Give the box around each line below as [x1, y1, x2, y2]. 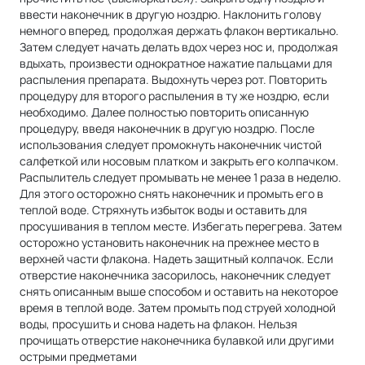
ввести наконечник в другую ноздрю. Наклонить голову [20, 7, 321, 22]
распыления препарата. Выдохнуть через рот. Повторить [20, 72, 327, 87]
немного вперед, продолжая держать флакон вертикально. [20, 23, 339, 38]
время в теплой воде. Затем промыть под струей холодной [20, 300, 336, 315]
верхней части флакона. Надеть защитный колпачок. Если [20, 251, 333, 266]
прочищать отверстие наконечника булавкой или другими [20, 332, 334, 348]
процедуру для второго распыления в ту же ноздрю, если [20, 88, 329, 103]
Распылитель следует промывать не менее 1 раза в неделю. [20, 169, 341, 185]
